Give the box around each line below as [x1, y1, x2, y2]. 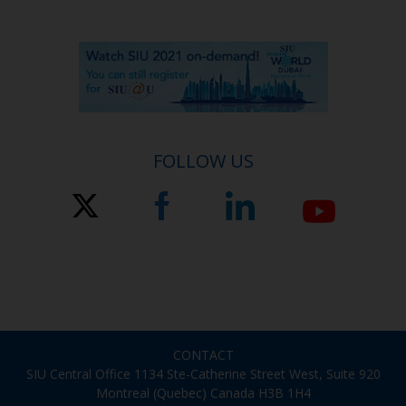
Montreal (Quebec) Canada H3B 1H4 [95, 383, 311, 401]
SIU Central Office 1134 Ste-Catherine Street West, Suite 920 [25, 364, 381, 382]
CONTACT [172, 345, 234, 363]
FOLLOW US [152, 148, 254, 173]
